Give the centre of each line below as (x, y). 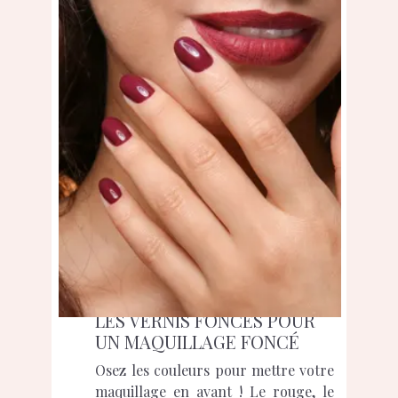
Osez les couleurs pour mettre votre (215, 370)
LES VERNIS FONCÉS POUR (206, 321)
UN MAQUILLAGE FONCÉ (198, 342)
